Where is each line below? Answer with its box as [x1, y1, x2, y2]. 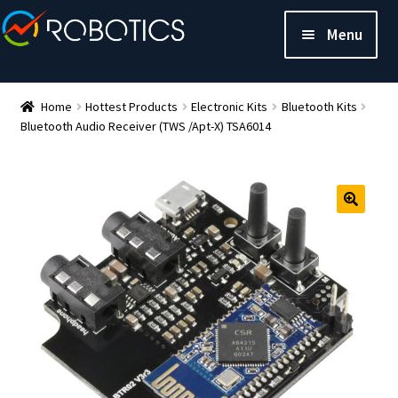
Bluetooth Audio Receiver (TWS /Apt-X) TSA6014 [20, 117, 271, 134]
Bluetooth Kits [281, 98, 357, 115]
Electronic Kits [191, 98, 268, 115]
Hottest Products [85, 98, 179, 115]
